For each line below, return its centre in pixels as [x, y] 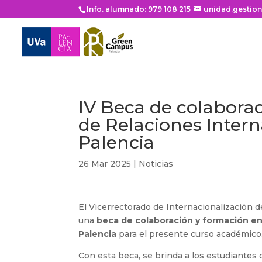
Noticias [156, 164]
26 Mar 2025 [105, 164]
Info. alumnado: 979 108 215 [139, 9]
